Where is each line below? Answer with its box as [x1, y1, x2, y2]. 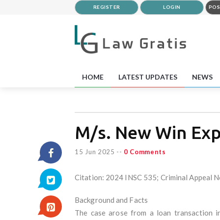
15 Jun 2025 [75, 147, 115, 156]
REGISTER [93, 4, 120, 10]
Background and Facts [75, 195, 148, 204]
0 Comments [123, 147, 166, 156]
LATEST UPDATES [118, 72, 177, 81]
